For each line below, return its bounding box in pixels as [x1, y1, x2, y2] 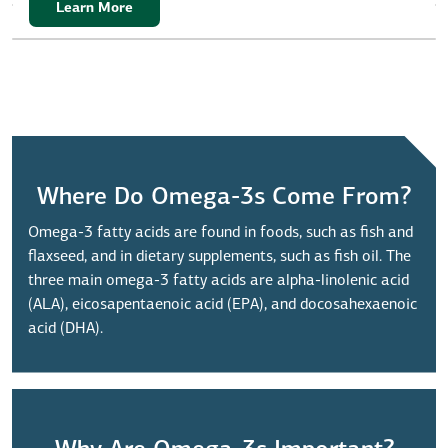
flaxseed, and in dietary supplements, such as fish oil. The [28, 248, 411, 265]
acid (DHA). [28, 320, 103, 337]
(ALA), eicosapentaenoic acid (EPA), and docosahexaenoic [28, 296, 417, 313]
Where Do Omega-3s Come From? [37, 185, 411, 210]
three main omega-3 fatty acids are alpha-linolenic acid [28, 272, 409, 289]
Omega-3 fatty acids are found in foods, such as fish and [28, 224, 413, 241]
